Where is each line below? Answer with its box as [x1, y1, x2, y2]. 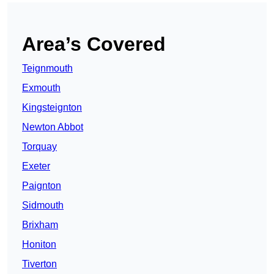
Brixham [22, 220, 58, 231]
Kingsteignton [22, 102, 82, 113]
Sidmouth [22, 200, 64, 211]
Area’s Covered [22, 33, 166, 56]
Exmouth [22, 83, 61, 94]
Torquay [22, 141, 57, 152]
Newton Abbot [22, 122, 83, 133]
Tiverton [22, 259, 57, 270]
